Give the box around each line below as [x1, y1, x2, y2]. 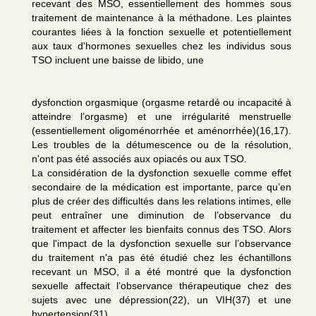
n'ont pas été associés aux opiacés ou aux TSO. [32, 153, 247, 164]
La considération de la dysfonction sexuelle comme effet [32, 167, 291, 178]
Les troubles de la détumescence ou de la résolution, [32, 139, 291, 150]
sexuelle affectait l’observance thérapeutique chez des [32, 280, 291, 291]
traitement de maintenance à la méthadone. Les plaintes [32, 12, 291, 23]
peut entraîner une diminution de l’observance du [32, 209, 291, 221]
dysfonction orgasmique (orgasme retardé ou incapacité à [32, 97, 291, 108]
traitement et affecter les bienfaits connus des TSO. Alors [32, 224, 291, 235]
